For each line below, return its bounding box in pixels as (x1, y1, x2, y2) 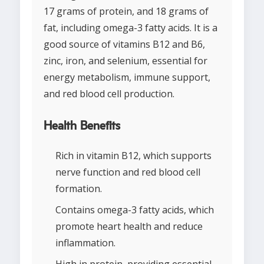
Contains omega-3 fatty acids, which (55, 203, 214, 217)
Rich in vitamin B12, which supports (55, 149, 212, 163)
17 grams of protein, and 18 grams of (44, 5, 209, 18)
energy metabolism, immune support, (44, 71, 210, 84)
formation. (55, 182, 102, 196)
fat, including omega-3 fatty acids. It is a (44, 21, 217, 35)
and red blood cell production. (44, 87, 174, 101)
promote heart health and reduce (55, 220, 203, 233)
